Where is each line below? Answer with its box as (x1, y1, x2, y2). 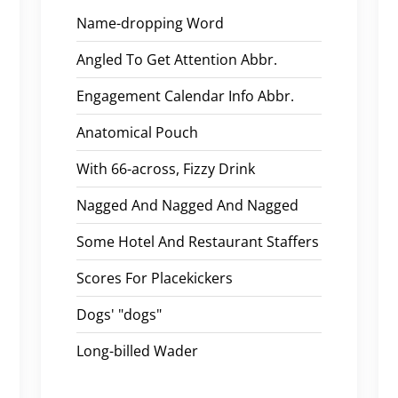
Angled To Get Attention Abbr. (76, 49, 277, 69)
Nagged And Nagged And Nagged (76, 195, 298, 215)
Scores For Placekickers (76, 267, 233, 288)
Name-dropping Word (76, 12, 224, 33)
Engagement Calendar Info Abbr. (76, 85, 294, 106)
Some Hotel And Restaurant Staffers (76, 231, 319, 251)
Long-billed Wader (76, 340, 198, 361)
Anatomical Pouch (76, 122, 198, 142)
